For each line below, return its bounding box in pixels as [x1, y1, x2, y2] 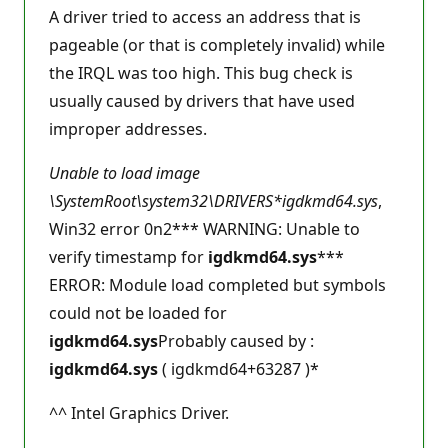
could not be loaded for [49, 302, 227, 324]
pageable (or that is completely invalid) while [49, 34, 385, 56]
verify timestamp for [49, 246, 208, 268]
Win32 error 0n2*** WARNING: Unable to [49, 218, 360, 240]
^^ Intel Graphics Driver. [49, 402, 229, 424]
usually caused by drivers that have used [49, 90, 355, 112]
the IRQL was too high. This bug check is [49, 62, 353, 84]
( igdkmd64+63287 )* [158, 358, 319, 380]
